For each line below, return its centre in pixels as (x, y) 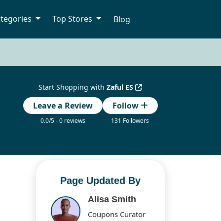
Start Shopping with (73, 87)
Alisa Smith (112, 200)
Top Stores (74, 19)
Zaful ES (121, 87)
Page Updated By (100, 181)
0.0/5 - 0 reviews (63, 121)
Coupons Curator (117, 214)
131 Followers (130, 121)
